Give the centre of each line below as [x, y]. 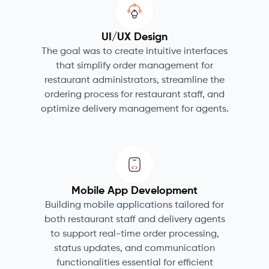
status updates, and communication [134, 249]
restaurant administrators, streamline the [134, 80]
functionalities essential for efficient [134, 263]
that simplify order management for [134, 66]
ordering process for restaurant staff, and [134, 95]
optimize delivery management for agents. [134, 109]
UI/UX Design [134, 37]
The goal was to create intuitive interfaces [134, 52]
